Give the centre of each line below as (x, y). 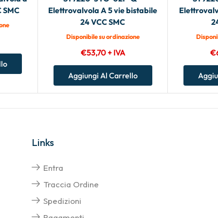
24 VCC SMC (103, 22)
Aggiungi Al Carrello (103, 75)
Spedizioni (62, 200)
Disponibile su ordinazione (103, 36)
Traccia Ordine (71, 184)
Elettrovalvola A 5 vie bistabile (103, 10)
